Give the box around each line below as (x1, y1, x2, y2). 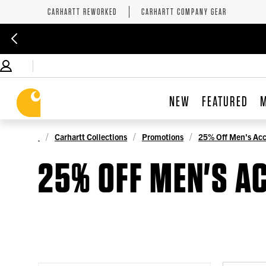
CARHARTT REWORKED (47, 6, 117, 17)
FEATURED (201, 93, 248, 110)
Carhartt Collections (55, 131, 127, 142)
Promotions (142, 131, 183, 142)
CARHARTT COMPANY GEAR (141, 6, 227, 17)
